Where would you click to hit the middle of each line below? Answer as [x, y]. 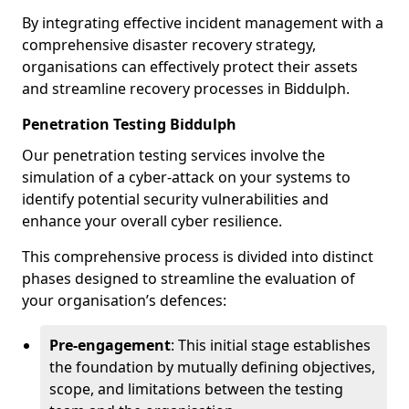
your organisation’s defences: [124, 300]
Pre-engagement [110, 345]
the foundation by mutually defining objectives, [212, 367]
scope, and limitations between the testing [196, 389]
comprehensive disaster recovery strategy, [169, 45]
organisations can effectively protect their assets [190, 67]
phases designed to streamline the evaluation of [189, 278]
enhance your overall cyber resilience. [152, 221]
